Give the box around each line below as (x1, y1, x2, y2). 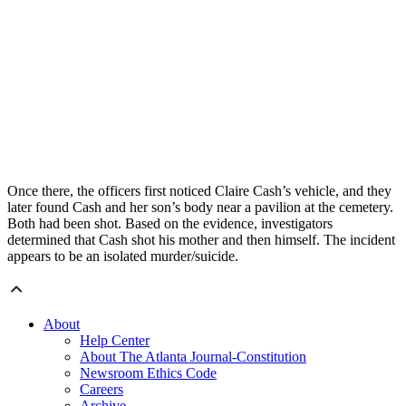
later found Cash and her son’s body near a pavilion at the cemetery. (7, 199, 393, 216)
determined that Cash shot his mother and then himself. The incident (7, 232, 395, 248)
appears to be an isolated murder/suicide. (7, 248, 238, 265)
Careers (80, 382, 123, 398)
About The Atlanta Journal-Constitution (80, 349, 306, 365)
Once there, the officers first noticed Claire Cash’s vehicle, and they (7, 183, 391, 199)
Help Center (80, 333, 150, 349)
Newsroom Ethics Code (80, 365, 217, 382)
